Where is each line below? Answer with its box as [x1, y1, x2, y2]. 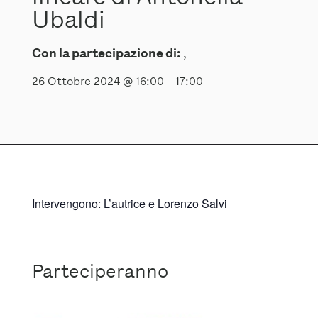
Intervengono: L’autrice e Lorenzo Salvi [31, 195, 227, 212]
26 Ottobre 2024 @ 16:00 [31, 74, 164, 89]
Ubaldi [31, 4, 105, 35]
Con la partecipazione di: [31, 45, 180, 62]
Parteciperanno [31, 259, 168, 284]
